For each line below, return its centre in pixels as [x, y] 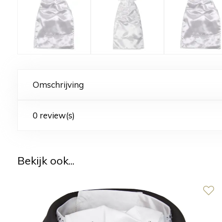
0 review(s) [54, 115]
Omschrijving [58, 84]
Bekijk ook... [46, 160]
